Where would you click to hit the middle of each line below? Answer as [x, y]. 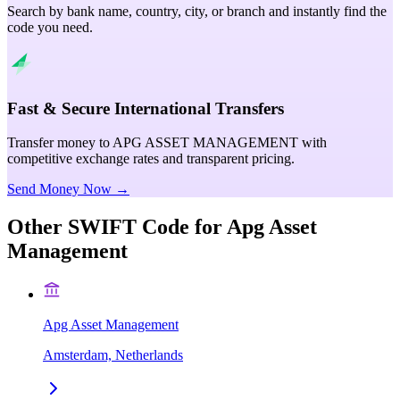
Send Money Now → [68, 189]
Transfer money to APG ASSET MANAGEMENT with [167, 143]
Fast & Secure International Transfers [146, 108]
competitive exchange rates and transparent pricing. [151, 159]
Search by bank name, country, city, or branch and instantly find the [197, 11]
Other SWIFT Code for [115, 227]
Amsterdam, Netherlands [113, 355]
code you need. [50, 27]
